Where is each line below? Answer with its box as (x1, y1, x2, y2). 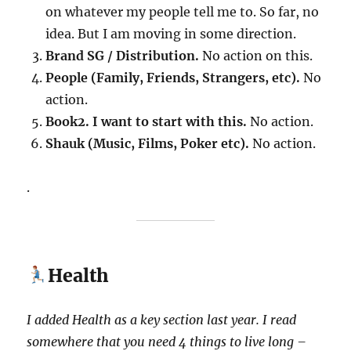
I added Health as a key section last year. (27, 311, 260, 327)
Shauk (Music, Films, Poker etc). (45, 135, 253, 151)
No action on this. (199, 47, 313, 63)
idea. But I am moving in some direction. (45, 25, 297, 42)
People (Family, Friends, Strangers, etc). (45, 69, 304, 85)
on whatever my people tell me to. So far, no (45, 3, 320, 20)
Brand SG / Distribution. (45, 47, 200, 63)
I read (262, 311, 297, 327)
